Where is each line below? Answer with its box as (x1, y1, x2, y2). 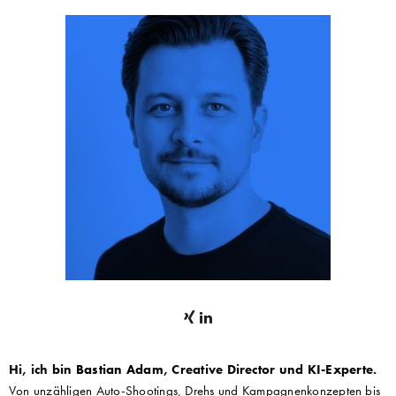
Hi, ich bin (9, 360, 76, 378)
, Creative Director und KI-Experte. (163, 360, 377, 378)
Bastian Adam (75, 360, 164, 378)
